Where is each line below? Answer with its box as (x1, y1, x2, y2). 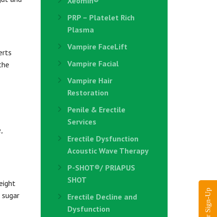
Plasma (67, 25, 94, 34)
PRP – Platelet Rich (67, 13, 135, 22)
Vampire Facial (67, 59, 119, 68)
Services (67, 117, 96, 126)
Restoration (67, 88, 108, 97)
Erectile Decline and (67, 192, 137, 201)
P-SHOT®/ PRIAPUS (67, 163, 135, 172)
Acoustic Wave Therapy (67, 146, 149, 155)
